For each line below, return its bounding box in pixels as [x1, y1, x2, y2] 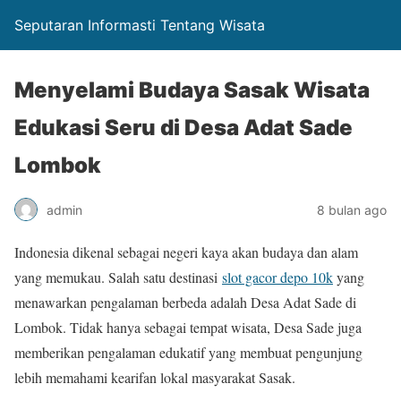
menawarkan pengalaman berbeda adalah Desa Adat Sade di [14, 293, 356, 311]
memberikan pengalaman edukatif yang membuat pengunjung [14, 343, 363, 362]
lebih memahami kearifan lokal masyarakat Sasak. [14, 368, 295, 387]
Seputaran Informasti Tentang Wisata [14, 16, 265, 34]
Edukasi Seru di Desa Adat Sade [14, 115, 353, 141]
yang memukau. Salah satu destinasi [14, 268, 222, 286]
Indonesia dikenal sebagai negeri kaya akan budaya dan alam [14, 243, 358, 261]
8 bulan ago [317, 201, 387, 218]
